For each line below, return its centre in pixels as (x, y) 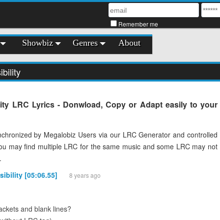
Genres (85, 43)
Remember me (138, 24)
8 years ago (85, 175)
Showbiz (38, 43)
